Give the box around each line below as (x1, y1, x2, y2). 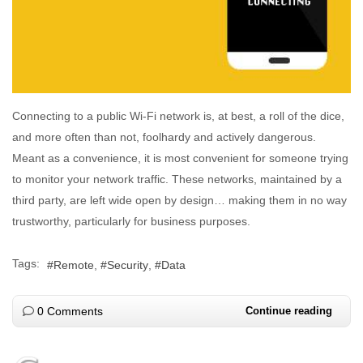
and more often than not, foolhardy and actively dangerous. (12, 130, 316, 144)
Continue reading (246, 304, 332, 317)
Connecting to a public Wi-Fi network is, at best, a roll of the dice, (12, 109, 344, 123)
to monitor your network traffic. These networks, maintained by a (12, 173, 342, 186)
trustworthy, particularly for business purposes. (12, 215, 250, 228)
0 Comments (37, 304, 103, 318)
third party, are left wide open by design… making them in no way (12, 194, 347, 207)
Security (107, 258, 148, 271)
